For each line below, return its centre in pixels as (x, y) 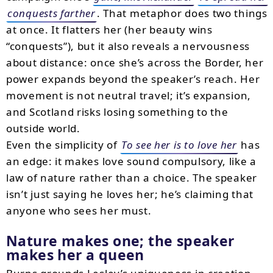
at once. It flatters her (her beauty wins (109, 30)
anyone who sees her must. (79, 211)
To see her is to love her (179, 145)
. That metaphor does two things (182, 13)
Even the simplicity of (63, 145)
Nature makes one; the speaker (120, 241)
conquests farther (51, 13)
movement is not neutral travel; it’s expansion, (129, 95)
